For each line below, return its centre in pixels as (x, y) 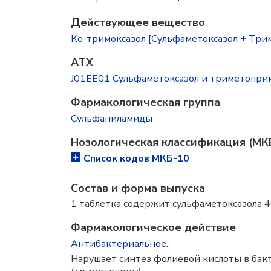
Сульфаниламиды (112, 119)
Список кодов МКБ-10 (136, 158)
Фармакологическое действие (153, 227)
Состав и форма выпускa (138, 188)
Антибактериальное (119, 244)
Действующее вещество (138, 22)
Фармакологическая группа (145, 102)
